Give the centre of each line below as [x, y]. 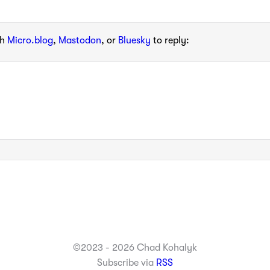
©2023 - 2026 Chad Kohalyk [135, 247]
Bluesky [134, 41]
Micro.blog [30, 41]
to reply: [170, 41]
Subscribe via [127, 262]
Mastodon [80, 41]
